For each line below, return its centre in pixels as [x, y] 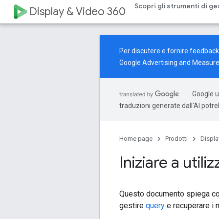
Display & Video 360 [77, 11]
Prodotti [176, 139]
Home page [136, 139]
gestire [132, 205]
